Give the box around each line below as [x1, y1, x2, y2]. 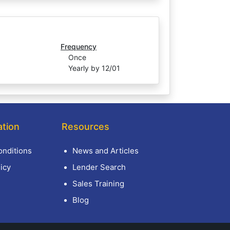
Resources [61, 121, 109, 132]
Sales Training [72, 179, 124, 188]
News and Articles [72, 146, 139, 156]
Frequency [61, 42, 97, 51]
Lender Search [72, 162, 126, 172]
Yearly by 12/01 [68, 64, 120, 72]
